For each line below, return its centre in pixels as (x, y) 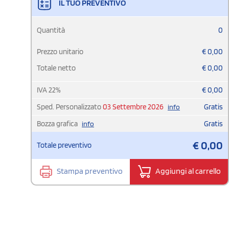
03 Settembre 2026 (133, 107)
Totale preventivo (64, 145)
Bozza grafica (58, 123)
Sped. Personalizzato (70, 107)
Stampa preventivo (89, 171)
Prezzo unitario (60, 51)
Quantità (51, 30)
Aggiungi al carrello (187, 171)
